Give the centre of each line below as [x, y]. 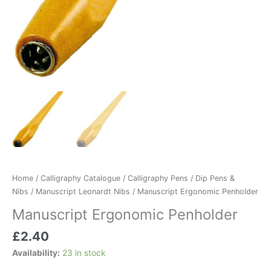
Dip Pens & [215, 178]
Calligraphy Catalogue [80, 178]
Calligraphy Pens [158, 178]
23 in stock [84, 253]
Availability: [36, 253]
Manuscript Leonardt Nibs [83, 192]
